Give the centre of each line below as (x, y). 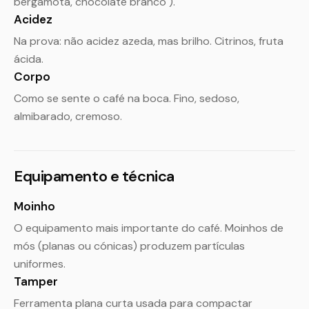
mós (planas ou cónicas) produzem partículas (129, 246)
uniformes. (40, 264)
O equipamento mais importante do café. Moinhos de (149, 228)
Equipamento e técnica (94, 176)
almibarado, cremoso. (68, 116)
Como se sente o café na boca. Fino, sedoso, (127, 98)
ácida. (29, 59)
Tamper (36, 281)
